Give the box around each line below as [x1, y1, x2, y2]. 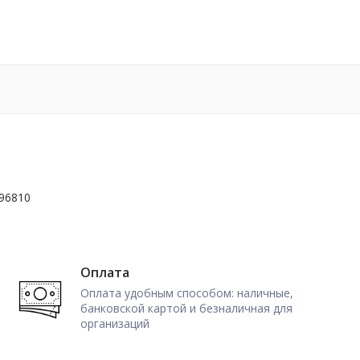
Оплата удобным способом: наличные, [80, 284, 294, 301]
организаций [80, 315, 150, 331]
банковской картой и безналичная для [80, 300, 293, 316]
